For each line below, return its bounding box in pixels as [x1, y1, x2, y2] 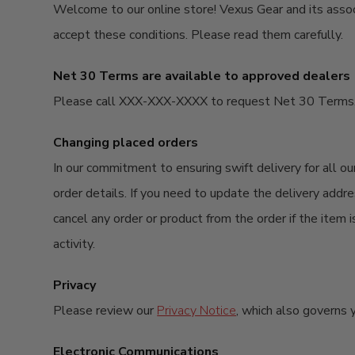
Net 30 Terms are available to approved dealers [53, 67, 351, 85]
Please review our [53, 302, 158, 319]
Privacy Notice [157, 302, 237, 319]
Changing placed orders [53, 134, 199, 151]
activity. [53, 235, 96, 253]
